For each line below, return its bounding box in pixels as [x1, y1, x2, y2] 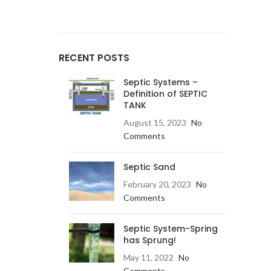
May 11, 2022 [123, 252, 174, 263]
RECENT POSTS [58, 51, 129, 65]
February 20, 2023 [123, 179, 191, 189]
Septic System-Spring [123, 223, 218, 235]
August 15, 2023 [123, 117, 186, 128]
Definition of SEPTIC [123, 88, 207, 100]
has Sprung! [123, 234, 176, 246]
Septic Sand [123, 161, 175, 173]
